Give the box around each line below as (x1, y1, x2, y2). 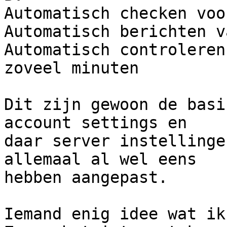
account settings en (4, 113, 197, 132)
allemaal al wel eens (4, 150, 206, 169)
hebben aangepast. (4, 168, 168, 187)
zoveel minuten (4, 59, 139, 78)
